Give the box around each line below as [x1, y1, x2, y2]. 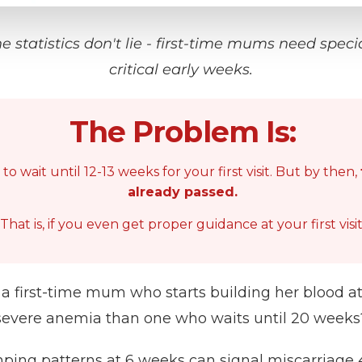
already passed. [128, 183, 238, 200]
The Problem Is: [69, 113, 296, 149]
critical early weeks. [109, 60, 253, 78]
